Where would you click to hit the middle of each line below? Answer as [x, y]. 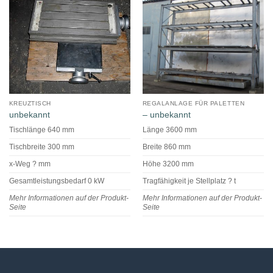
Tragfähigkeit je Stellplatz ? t [189, 181]
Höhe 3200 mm [168, 164]
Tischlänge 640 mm [41, 130]
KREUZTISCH [30, 104]
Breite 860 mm [166, 147]
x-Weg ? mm [30, 164]
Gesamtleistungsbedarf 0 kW [56, 181]
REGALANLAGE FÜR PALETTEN [193, 104]
